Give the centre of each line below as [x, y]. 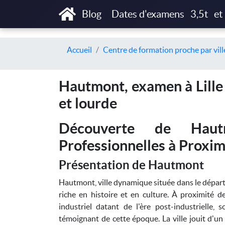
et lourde [88, 103]
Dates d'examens [148, 14]
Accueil [79, 50]
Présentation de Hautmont [131, 165]
